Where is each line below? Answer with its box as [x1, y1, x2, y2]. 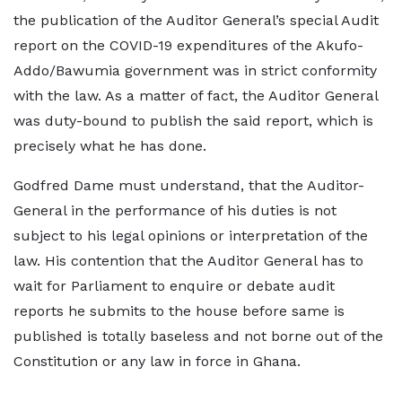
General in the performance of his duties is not [13, 202, 336, 219]
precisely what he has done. [13, 137, 206, 154]
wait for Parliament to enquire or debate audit [13, 277, 335, 294]
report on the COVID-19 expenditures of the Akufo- [13, 37, 363, 54]
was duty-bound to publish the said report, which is [13, 112, 373, 129]
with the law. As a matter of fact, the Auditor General [13, 87, 378, 104]
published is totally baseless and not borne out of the [13, 328, 383, 345]
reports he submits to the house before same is [13, 302, 345, 319]
